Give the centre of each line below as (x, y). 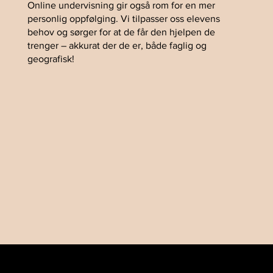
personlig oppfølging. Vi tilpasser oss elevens (123, 18)
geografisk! (51, 58)
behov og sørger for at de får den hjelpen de (121, 32)
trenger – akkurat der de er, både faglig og (117, 45)
